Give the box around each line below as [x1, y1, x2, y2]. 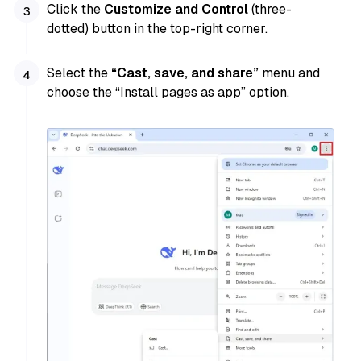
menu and [262, 64, 321, 82]
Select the [47, 64, 112, 82]
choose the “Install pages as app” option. [47, 84, 290, 102]
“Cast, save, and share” [111, 64, 263, 82]
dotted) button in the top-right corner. [47, 19, 268, 37]
